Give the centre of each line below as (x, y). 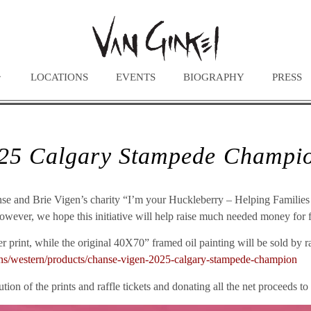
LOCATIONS (59, 77)
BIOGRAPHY (214, 77)
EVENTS (136, 77)
